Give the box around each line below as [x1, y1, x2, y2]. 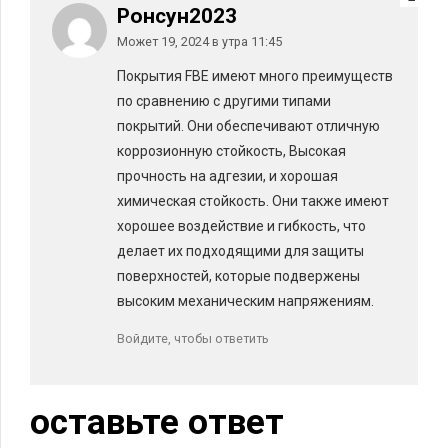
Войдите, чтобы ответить [117, 331, 269, 347]
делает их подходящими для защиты [117, 243, 364, 260]
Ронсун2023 [117, 4, 237, 29]
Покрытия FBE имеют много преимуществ [117, 68, 393, 85]
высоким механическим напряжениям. [117, 293, 374, 310]
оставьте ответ [30, 402, 284, 444]
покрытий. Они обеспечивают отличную [117, 118, 380, 135]
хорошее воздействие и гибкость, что [117, 218, 366, 235]
